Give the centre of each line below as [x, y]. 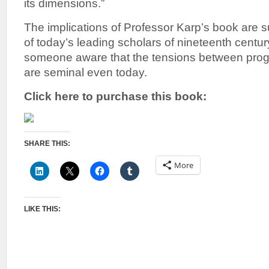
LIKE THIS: [42, 209]
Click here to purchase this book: [115, 96]
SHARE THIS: [47, 144]
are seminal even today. [86, 72]
